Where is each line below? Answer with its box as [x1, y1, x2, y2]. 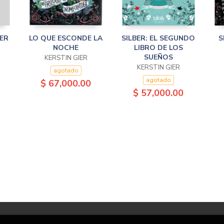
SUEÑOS [143, 52, 173, 62]
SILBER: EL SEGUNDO [121, 33, 195, 43]
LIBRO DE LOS [133, 43, 183, 52]
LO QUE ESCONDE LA [29, 33, 102, 43]
